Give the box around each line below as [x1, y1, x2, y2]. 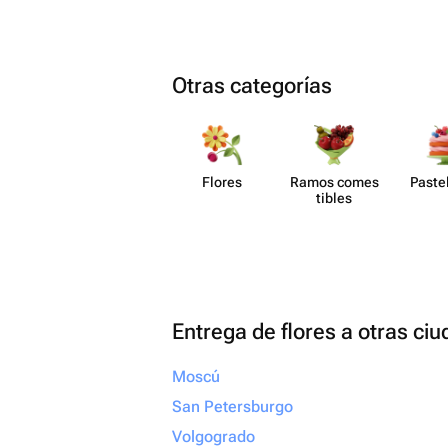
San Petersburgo [172, 397, 293, 416]
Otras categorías [172, 73, 332, 98]
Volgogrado [172, 427, 255, 446]
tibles [316, 190, 352, 206]
